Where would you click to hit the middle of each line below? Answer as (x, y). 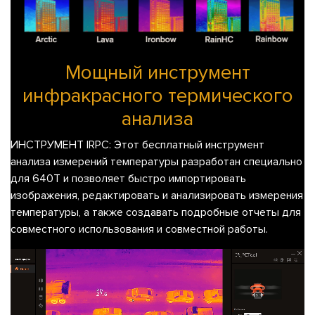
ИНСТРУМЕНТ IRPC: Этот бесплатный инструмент (137, 144)
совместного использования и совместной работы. (139, 229)
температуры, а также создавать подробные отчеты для (156, 212)
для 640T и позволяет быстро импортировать (128, 178)
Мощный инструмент (157, 72)
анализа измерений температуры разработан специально (156, 161)
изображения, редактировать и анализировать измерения (157, 195)
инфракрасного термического (157, 95)
